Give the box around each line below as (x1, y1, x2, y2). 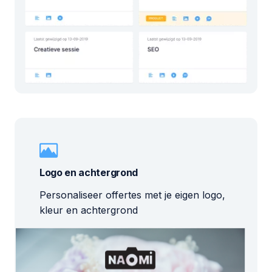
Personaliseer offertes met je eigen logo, (39, 188, 225, 201)
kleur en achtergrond (39, 203, 138, 216)
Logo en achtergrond (39, 166, 138, 178)
